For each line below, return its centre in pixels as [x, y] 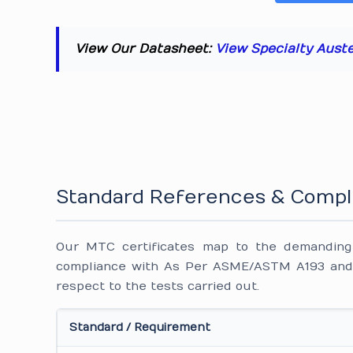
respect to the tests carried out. [158, 286]
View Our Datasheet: [145, 49]
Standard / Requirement [140, 327]
